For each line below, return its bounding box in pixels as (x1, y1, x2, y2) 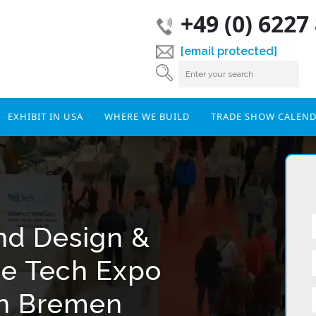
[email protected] (180, 44, 277, 58)
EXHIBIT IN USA (7, 110, 83, 123)
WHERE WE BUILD (104, 110, 190, 123)
